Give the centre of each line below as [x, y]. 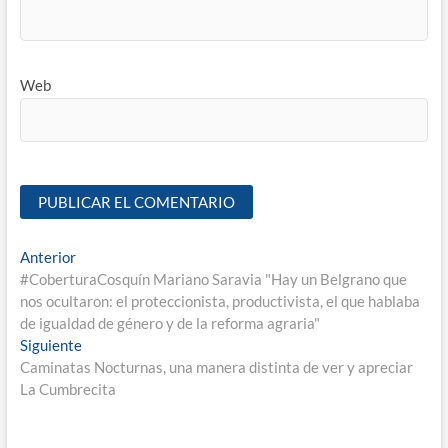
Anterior [47, 257]
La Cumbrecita [67, 389]
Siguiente [50, 345]
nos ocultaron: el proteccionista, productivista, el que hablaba [219, 301]
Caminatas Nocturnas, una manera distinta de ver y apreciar [216, 367]
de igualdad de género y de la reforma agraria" [169, 323]
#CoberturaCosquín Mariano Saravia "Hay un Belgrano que [213, 279]
